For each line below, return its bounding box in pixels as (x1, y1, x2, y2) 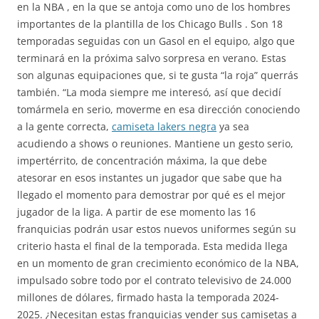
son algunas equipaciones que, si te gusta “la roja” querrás (17, 68, 298, 82)
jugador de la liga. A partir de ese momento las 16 (17, 205, 256, 219)
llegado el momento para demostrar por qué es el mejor (17, 188, 286, 202)
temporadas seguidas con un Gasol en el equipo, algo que (17, 34, 295, 48)
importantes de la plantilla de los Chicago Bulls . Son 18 (17, 17, 283, 31)
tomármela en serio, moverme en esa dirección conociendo (17, 103, 300, 116)
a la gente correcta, (17, 120, 112, 133)
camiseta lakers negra (112, 120, 216, 133)
